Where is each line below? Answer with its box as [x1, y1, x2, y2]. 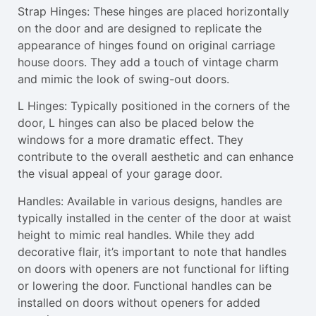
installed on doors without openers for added [18, 295, 260, 310]
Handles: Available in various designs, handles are [18, 193, 282, 208]
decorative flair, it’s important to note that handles [18, 244, 286, 259]
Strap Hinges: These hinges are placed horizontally [18, 4, 289, 18]
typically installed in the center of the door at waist [18, 210, 291, 225]
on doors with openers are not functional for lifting [18, 261, 289, 276]
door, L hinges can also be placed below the [18, 116, 254, 130]
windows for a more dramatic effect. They [18, 133, 243, 147]
